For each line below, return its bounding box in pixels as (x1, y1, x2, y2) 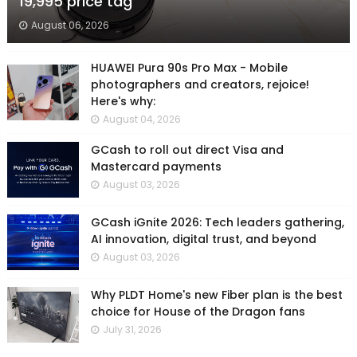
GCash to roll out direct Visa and (90, 141, 284, 158)
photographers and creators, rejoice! (90, 76, 309, 92)
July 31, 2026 (102, 322, 162, 336)
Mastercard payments (90, 158, 222, 175)
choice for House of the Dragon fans (90, 303, 305, 320)
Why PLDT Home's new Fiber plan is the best (90, 286, 343, 303)
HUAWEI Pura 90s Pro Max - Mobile (90, 59, 288, 76)
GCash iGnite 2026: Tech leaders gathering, (90, 214, 344, 230)
